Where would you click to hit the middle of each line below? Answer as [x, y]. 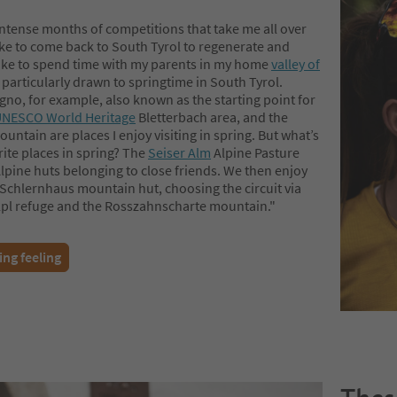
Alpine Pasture [255, 153]
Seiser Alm [179, 153]
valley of [296, 64]
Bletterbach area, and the [212, 117]
